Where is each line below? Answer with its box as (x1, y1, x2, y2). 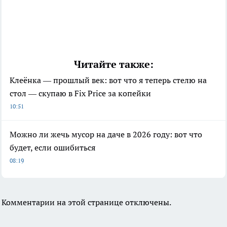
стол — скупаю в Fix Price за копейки (10, 88, 151, 99)
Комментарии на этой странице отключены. (2, 197, 171, 208)
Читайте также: (73, 58, 154, 71)
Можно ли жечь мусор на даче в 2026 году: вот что (10, 129, 202, 140)
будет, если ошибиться (10, 142, 95, 153)
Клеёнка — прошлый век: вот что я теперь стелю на (10, 75, 207, 86)
